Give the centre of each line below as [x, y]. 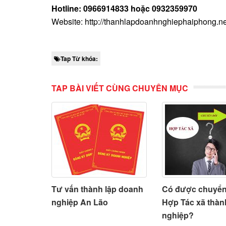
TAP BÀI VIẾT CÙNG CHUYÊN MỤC [120, 88]
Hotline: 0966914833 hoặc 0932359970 [124, 8]
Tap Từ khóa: [79, 58]
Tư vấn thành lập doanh [97, 189]
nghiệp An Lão [80, 202]
